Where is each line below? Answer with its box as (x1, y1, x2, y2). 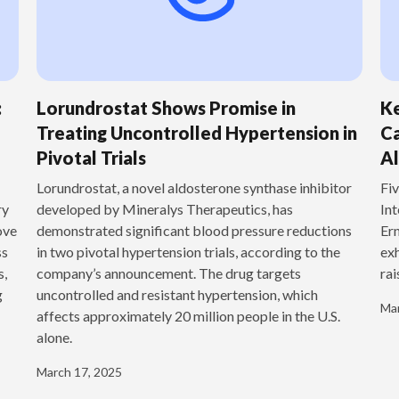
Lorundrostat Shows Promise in (36, 97, 296, 119)
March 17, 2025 (36, 364, 122, 380)
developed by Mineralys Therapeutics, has (36, 200, 293, 218)
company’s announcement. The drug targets (36, 265, 301, 282)
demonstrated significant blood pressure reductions (36, 222, 352, 240)
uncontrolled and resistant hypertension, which (36, 286, 318, 304)
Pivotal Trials (36, 147, 146, 169)
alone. (36, 329, 72, 346)
